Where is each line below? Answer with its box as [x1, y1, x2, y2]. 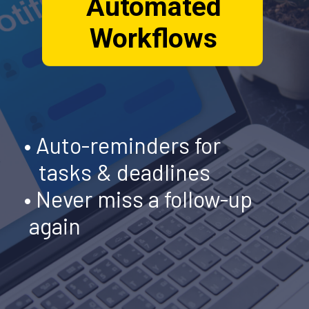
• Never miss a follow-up [23, 184, 252, 212]
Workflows [90, 23, 218, 55]
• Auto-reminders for [23, 130, 221, 159]
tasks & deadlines [23, 157, 210, 186]
